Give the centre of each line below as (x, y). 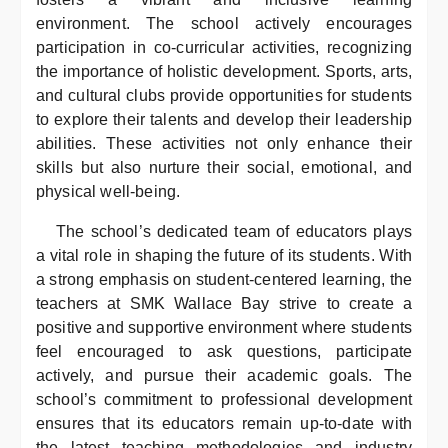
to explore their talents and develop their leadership (224, 119)
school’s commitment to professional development (224, 399)
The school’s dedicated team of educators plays (234, 231)
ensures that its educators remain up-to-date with (224, 423)
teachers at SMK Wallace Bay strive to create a (224, 303)
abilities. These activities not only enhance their (224, 143)
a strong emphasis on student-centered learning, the (224, 279)
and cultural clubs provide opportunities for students (224, 95)
